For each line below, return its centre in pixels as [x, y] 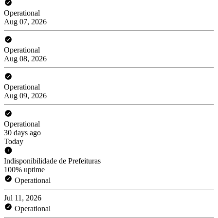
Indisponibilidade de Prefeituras [52, 161]
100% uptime [24, 169]
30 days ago [22, 132]
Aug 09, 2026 [25, 95]
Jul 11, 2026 [23, 198]
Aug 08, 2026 [25, 58]
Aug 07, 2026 [25, 21]
